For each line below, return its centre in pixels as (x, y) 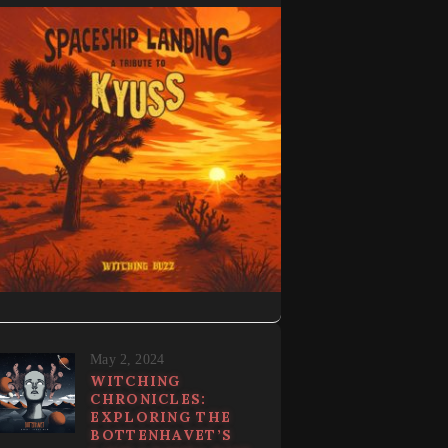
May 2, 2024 (127, 360)
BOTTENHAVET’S (161, 435)
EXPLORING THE (161, 417)
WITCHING (135, 381)
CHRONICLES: (148, 399)
